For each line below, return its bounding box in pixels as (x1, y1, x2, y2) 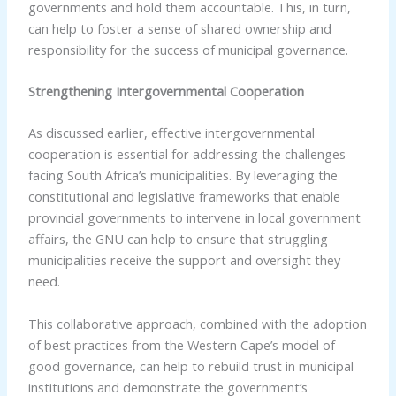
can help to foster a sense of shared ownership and (27, 19, 331, 37)
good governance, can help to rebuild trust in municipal (27, 356, 354, 375)
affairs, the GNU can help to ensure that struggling (27, 230, 328, 248)
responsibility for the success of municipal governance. (27, 40, 348, 58)
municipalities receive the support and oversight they (27, 251, 340, 270)
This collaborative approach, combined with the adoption (27, 314, 367, 332)
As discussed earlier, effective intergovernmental (27, 124, 315, 142)
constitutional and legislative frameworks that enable (27, 187, 340, 206)
